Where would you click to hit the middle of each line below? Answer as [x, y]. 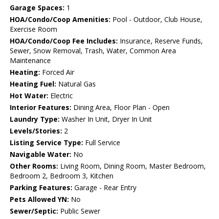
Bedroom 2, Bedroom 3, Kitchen [62, 176]
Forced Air [57, 72]
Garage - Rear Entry [104, 188]
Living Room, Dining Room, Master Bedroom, [132, 166]
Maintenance [30, 61]
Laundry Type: [35, 119]
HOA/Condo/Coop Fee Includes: [64, 41]
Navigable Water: [41, 154]
